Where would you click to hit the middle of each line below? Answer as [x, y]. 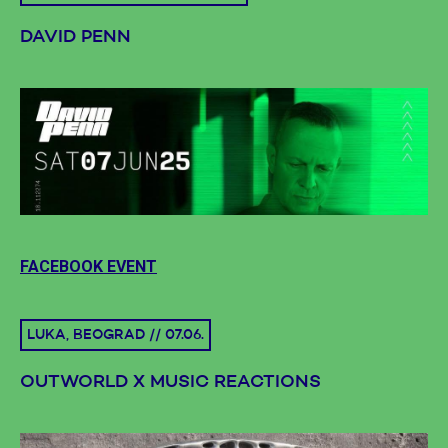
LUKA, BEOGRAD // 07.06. [115, 335]
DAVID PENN [75, 36]
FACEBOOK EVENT [88, 267]
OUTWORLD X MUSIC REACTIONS [170, 382]
